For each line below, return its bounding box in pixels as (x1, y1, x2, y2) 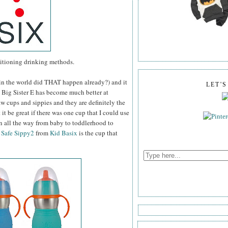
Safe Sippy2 (1, 128, 34, 138)
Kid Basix (50, 128, 77, 138)
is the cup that (77, 128, 118, 138)
